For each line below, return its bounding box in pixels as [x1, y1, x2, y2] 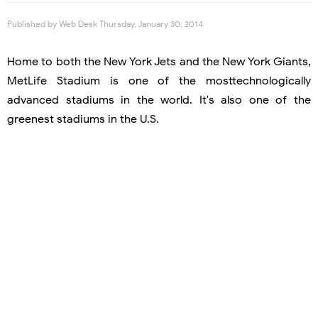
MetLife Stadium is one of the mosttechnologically [7, 73, 311, 88]
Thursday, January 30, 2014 [99, 18, 203, 29]
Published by [7, 18, 59, 29]
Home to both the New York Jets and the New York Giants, [7, 54, 311, 69]
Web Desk [59, 18, 99, 29]
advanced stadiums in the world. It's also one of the [7, 92, 311, 107]
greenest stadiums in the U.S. [7, 111, 159, 126]
